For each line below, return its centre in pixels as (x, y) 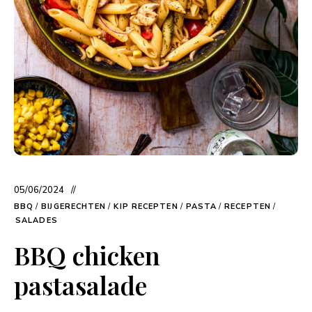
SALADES (37, 221)
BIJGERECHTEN (74, 207)
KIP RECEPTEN (146, 207)
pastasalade (80, 285)
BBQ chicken (87, 255)
